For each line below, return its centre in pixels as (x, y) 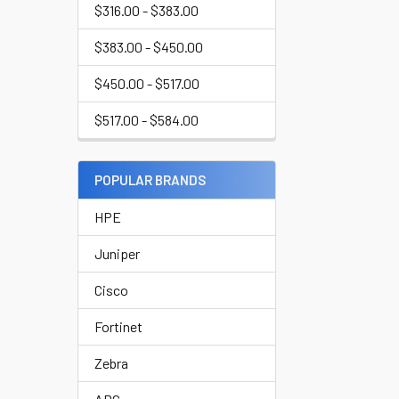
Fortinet (118, 326)
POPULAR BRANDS (150, 179)
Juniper (117, 253)
